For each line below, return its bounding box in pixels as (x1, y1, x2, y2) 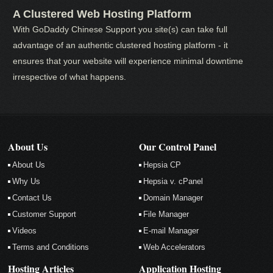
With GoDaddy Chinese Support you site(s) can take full (13, 24, 228, 34)
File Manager (143, 210, 190, 219)
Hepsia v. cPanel (143, 177, 204, 186)
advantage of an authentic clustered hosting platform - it (13, 40, 229, 50)
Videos (12, 226, 37, 235)
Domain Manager (143, 193, 204, 202)
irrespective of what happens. (13, 72, 127, 82)
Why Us (12, 177, 41, 186)
